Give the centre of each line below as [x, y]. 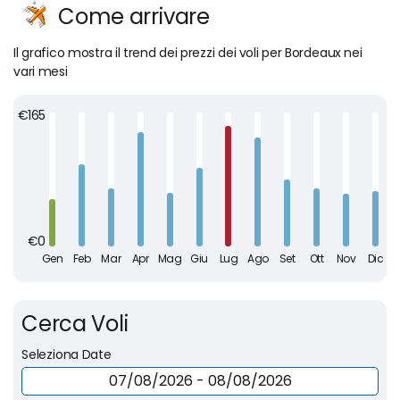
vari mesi [41, 71]
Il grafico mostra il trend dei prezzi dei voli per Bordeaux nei [188, 52]
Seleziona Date [67, 354]
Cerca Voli [75, 323]
